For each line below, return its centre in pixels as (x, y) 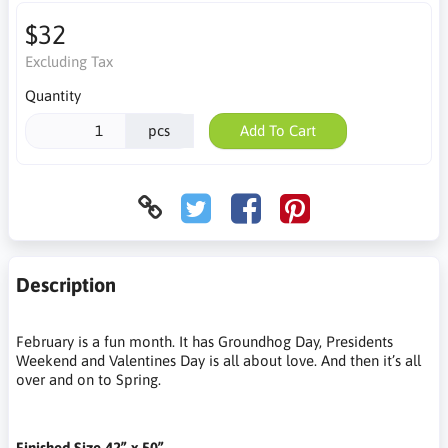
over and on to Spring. (88, 379)
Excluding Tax (68, 61)
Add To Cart (277, 130)
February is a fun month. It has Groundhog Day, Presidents (204, 341)
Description (66, 284)
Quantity (52, 95)
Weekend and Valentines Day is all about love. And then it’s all (218, 360)
